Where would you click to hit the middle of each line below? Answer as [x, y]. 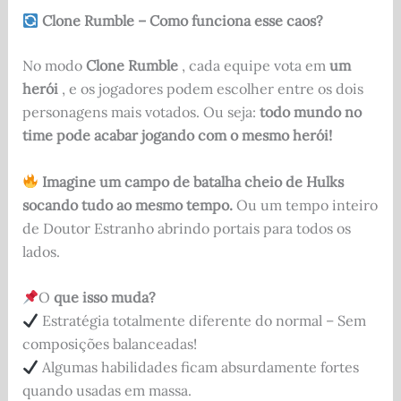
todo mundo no [310, 112]
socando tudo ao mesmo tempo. [127, 205]
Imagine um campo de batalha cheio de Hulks [192, 181]
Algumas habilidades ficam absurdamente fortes [198, 367]
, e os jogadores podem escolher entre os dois [210, 89]
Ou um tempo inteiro [305, 205]
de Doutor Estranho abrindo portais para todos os [186, 228]
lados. [41, 251]
